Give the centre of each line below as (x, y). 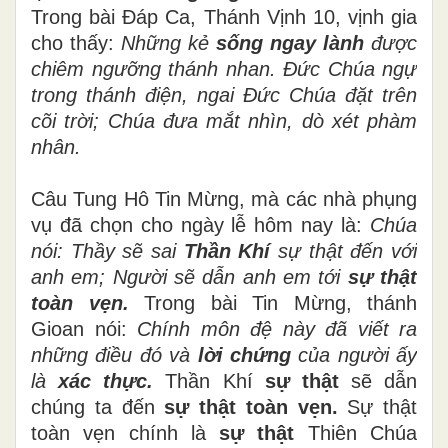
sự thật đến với (344, 250)
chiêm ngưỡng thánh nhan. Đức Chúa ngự (224, 68)
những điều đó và (114, 354)
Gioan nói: (84, 328)
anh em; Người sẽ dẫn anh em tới (189, 276)
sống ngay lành (290, 42)
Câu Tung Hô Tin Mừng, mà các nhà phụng (224, 198)
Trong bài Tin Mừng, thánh (280, 302)
